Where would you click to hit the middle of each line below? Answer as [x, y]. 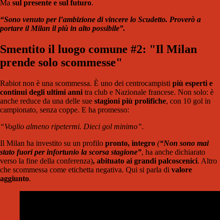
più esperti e [192, 83]
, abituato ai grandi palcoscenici [145, 161]
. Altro [207, 161]
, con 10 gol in [188, 101]
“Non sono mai [184, 143]
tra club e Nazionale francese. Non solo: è [148, 92]
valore [182, 169]
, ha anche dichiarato [173, 152]
